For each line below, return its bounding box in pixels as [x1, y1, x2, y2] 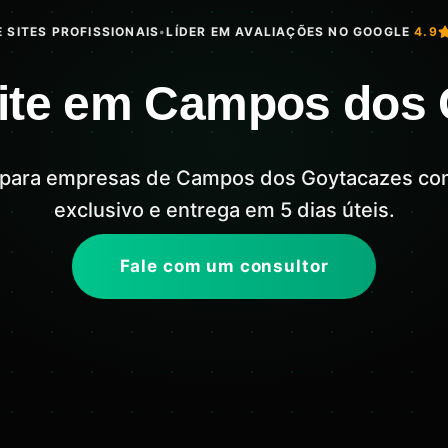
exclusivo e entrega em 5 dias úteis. [53, 197, 395, 222]
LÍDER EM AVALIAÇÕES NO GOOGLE [166, 23, 411, 39]
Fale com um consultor [119, 255, 329, 276]
